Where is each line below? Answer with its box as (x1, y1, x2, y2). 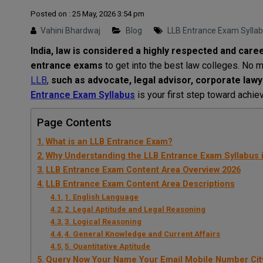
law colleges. (183, 60, 242, 72)
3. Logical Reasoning (65, 217, 142, 227)
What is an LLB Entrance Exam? (45, 137, 173, 147)
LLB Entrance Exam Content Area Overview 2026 (45, 165, 241, 176)
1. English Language (65, 193, 139, 202)
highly (143, 45, 169, 57)
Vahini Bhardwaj (41, 26, 100, 36)
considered (83, 45, 133, 57)
